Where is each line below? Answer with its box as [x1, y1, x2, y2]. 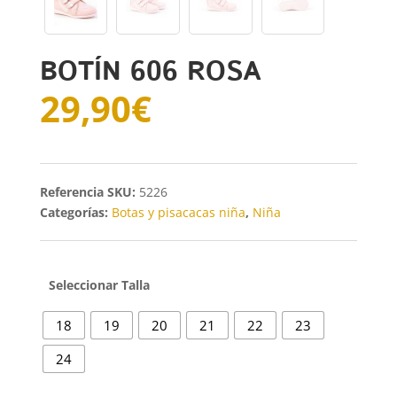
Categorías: [39, 203, 112, 221]
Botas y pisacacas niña [111, 203, 245, 221]
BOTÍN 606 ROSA [39, 52, 261, 91]
